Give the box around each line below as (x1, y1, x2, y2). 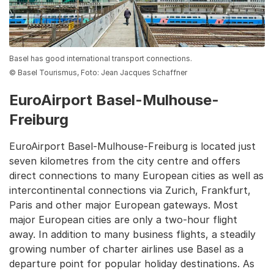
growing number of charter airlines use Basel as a (9, 242, 243, 255)
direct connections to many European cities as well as (9, 169, 264, 182)
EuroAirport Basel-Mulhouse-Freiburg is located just (9, 139, 256, 152)
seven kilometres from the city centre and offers (9, 154, 240, 167)
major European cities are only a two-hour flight (9, 213, 237, 226)
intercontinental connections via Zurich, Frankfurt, (9, 183, 251, 196)
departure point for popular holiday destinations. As (9, 257, 254, 270)
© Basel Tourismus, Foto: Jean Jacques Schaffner (9, 67, 187, 77)
